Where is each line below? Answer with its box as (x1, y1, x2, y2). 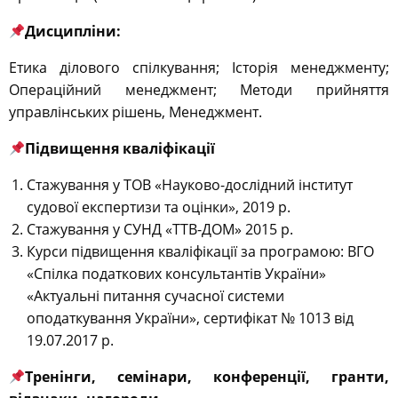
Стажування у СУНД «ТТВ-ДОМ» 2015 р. (27, 219, 293, 240)
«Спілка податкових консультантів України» (27, 264, 326, 284)
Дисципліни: (25, 21, 122, 42)
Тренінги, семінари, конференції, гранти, (25, 367, 389, 387)
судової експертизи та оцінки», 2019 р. (27, 197, 294, 218)
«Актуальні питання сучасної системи (27, 286, 284, 306)
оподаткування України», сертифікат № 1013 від (27, 308, 354, 329)
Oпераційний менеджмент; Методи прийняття (9, 80, 389, 100)
